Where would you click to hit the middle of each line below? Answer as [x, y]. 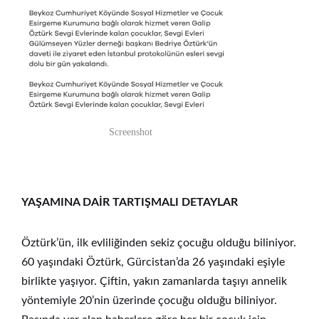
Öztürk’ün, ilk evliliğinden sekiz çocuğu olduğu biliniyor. [159, 242]
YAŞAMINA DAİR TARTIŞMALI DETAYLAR [130, 202]
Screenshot [130, 132]
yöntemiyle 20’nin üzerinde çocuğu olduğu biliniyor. [149, 300]
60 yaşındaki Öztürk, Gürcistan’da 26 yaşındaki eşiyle [153, 262]
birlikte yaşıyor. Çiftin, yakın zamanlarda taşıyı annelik [154, 281]
